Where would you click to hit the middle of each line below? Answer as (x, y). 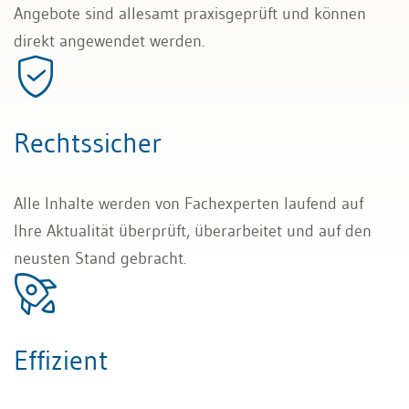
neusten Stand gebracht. (100, 259)
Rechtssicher (88, 143)
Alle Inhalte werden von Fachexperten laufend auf (189, 204)
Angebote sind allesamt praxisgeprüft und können (190, 14)
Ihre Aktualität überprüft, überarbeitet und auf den (193, 231)
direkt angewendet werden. (109, 42)
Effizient (61, 361)
